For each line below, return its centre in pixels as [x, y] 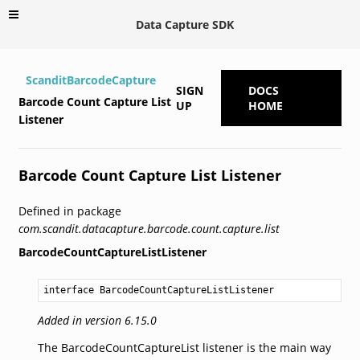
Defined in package [70, 211]
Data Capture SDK [185, 24]
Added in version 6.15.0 [97, 320]
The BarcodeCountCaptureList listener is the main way [184, 347]
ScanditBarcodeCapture [90, 80]
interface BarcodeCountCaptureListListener [158, 290]
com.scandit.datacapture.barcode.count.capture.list [149, 228]
